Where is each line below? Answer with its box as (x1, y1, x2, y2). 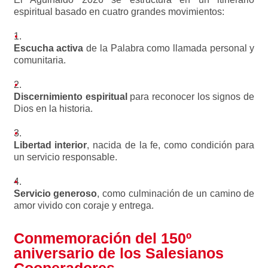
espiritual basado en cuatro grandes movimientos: (13, 7, 224, 17)
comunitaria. (13, 55, 66, 65)
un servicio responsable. (13, 152, 117, 162)
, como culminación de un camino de (97, 188, 255, 199)
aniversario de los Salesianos (13, 245, 224, 261)
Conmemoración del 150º (13, 230, 191, 246)
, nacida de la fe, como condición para (87, 140, 255, 150)
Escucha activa (13, 43, 84, 53)
